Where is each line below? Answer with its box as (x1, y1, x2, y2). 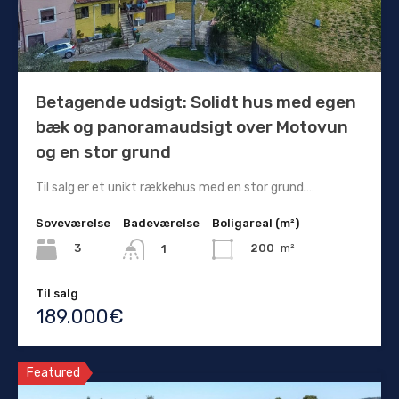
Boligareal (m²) (212, 216, 299, 230)
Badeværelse (123, 216, 199, 230)
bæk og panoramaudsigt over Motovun (36, 116, 348, 137)
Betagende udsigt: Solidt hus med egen (36, 91, 356, 112)
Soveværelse (36, 216, 110, 230)
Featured (27, 364, 80, 380)
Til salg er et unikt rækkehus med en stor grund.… (36, 179, 314, 195)
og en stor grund (36, 141, 171, 162)
